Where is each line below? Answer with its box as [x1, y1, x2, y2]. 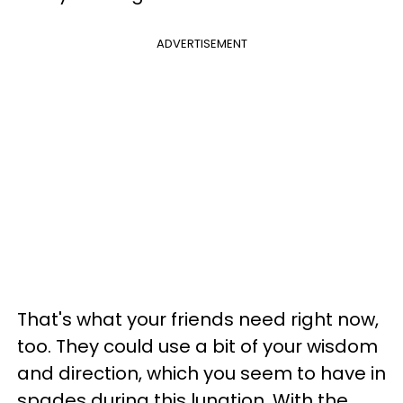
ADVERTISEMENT [156, 35, 247, 52]
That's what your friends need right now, [17, 307, 379, 332]
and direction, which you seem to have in [17, 361, 386, 386]
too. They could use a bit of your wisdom [17, 334, 378, 359]
